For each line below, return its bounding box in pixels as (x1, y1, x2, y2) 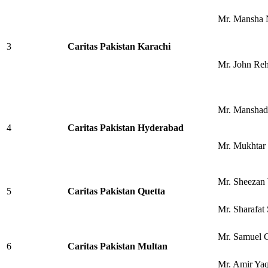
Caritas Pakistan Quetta (68, 186, 165, 196)
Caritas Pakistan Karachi (68, 41, 170, 51)
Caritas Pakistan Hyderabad (68, 123, 184, 133)
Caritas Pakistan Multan (68, 241, 167, 251)
